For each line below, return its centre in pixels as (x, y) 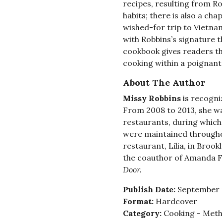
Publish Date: (150, 190)
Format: (139, 201)
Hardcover (176, 201)
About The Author (164, 83)
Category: (143, 213)
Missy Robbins (152, 98)
